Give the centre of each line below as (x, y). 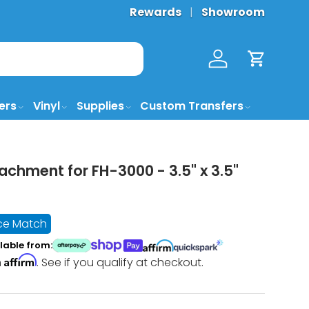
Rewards (156, 12)
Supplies (100, 106)
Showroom (233, 12)
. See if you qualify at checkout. (120, 262)
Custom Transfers (192, 106)
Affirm (21, 260)
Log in (232, 66)
